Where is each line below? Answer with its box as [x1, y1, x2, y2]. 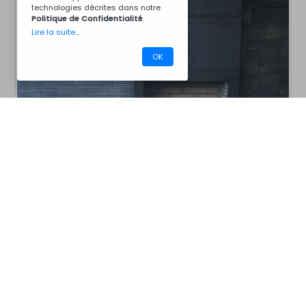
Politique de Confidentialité [31, 13, 143, 24]
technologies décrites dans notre [31, 2, 161, 13]
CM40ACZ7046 [74, 128, 135, 139]
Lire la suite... [31, 26, 79, 38]
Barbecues [74, 139, 113, 150]
